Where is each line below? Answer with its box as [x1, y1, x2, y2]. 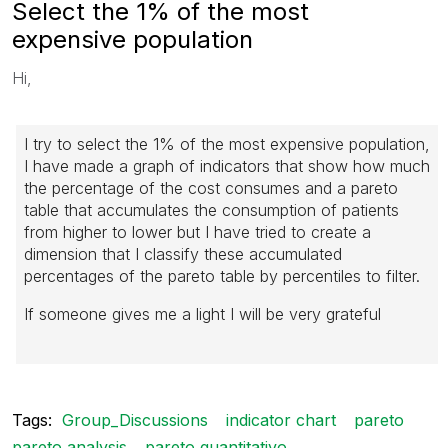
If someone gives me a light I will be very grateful [24, 303, 381, 324]
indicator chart [226, 409, 336, 430]
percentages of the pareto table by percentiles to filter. [24, 265, 420, 286]
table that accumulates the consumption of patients [24, 199, 399, 220]
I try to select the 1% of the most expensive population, [24, 133, 430, 154]
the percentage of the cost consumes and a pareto [24, 177, 398, 198]
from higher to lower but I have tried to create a [24, 221, 371, 242]
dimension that [24, 243, 130, 264]
